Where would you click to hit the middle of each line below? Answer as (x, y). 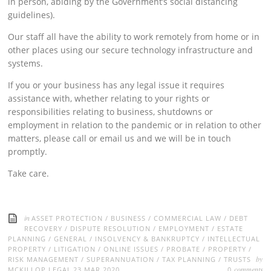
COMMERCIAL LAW (188, 218)
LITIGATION (75, 249)
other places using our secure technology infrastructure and (131, 50)
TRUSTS (238, 259)
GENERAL (71, 239)
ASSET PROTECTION (67, 218)
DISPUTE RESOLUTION (111, 228)
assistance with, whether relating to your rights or (109, 98)
